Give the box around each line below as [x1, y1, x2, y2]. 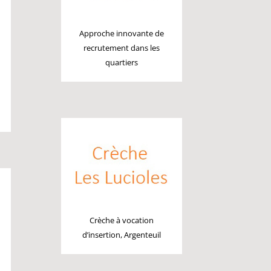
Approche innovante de [79, 28, 165, 39]
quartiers [105, 57, 139, 68]
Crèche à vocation [90, 214, 154, 226]
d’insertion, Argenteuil [82, 229, 162, 240]
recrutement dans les [83, 42, 160, 54]
